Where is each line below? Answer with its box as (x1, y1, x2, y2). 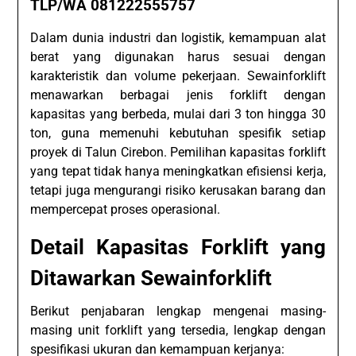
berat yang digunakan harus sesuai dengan (30, 48, 326, 64)
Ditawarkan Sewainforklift (30, 265, 273, 290)
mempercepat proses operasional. (30, 201, 221, 217)
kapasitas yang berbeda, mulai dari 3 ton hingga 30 (30, 106, 326, 122)
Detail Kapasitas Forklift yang (30, 234, 326, 259)
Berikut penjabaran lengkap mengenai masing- (30, 303, 326, 319)
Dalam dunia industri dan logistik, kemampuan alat (30, 29, 326, 45)
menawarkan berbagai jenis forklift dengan (30, 87, 326, 103)
